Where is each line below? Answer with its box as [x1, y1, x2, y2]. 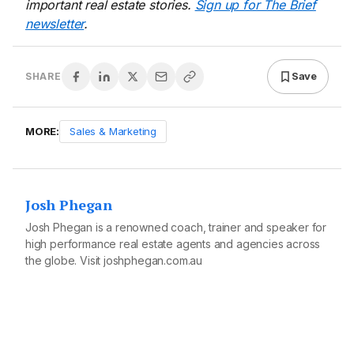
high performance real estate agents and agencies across [25, 236, 321, 250]
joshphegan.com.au [104, 253, 203, 267]
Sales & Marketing [70, 124, 157, 137]
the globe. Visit [25, 253, 104, 267]
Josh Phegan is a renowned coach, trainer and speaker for [25, 220, 327, 234]
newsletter [25, 15, 85, 32]
